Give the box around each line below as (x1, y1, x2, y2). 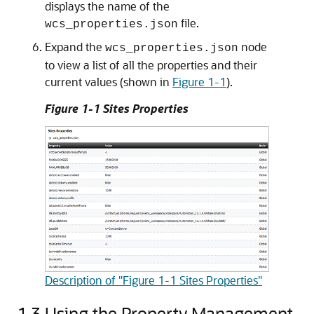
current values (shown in (45, 74, 172, 89)
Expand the (45, 39, 105, 54)
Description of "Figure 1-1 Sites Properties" (45, 272, 262, 287)
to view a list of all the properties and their (45, 57, 257, 72)
